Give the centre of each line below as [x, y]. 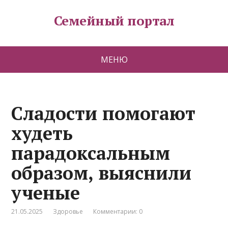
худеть [42, 133]
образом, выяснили [102, 173]
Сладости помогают [104, 113]
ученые [46, 193]
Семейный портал [114, 20]
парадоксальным [91, 153]
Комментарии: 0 [118, 211]
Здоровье [68, 211]
